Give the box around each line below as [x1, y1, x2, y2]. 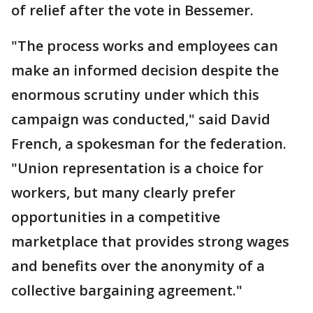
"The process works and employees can [11, 36, 278, 56]
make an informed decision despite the [11, 61, 279, 80]
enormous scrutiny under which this [11, 85, 259, 105]
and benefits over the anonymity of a [11, 256, 265, 276]
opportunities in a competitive [11, 208, 220, 227]
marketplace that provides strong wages [11, 232, 289, 252]
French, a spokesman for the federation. [11, 134, 286, 154]
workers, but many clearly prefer [11, 183, 235, 203]
